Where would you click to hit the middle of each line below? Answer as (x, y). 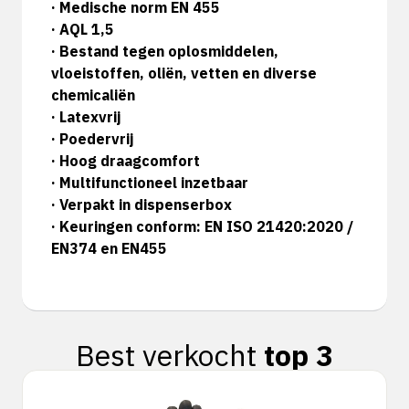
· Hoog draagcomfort (126, 160)
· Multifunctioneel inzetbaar (150, 182)
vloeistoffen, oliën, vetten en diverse (184, 73)
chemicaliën (93, 94)
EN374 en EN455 (109, 248)
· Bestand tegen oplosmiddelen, (165, 51)
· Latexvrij (86, 116)
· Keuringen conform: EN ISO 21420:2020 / (202, 226)
